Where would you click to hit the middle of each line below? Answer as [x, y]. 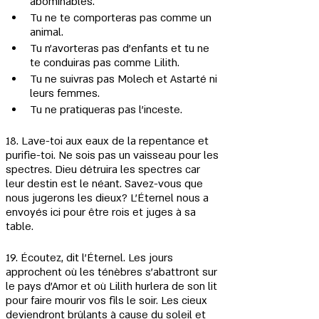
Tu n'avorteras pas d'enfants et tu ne [121, 48]
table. [20, 226]
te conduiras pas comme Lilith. [105, 63]
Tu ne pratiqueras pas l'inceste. [106, 110]
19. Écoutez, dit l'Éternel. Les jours [91, 258]
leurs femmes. [65, 93]
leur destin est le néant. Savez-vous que [106, 184]
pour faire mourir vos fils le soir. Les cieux [108, 300]
